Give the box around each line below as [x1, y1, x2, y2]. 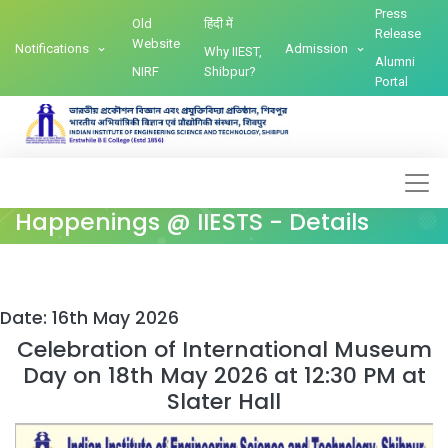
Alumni [375, 54, 415, 69]
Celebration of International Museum [16, 334, 432, 365]
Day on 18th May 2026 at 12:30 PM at [22, 360, 426, 391]
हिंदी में [203, 16, 233, 31]
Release [375, 26, 421, 41]
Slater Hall [167, 386, 281, 417]
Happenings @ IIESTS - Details [15, 205, 369, 238]
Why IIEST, [203, 44, 262, 59]
